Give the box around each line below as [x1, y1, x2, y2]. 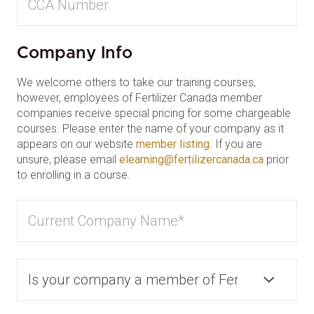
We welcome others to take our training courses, [17, 76, 256, 90]
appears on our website [17, 137, 136, 151]
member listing [136, 137, 210, 151]
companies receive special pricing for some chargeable [17, 107, 291, 121]
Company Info [17, 45, 132, 62]
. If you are [210, 137, 262, 151]
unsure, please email [17, 153, 119, 167]
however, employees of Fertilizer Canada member [17, 91, 262, 105]
